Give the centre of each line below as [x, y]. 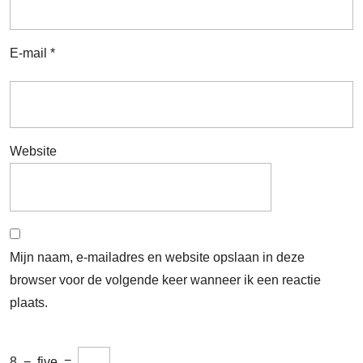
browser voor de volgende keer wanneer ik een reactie [165, 280]
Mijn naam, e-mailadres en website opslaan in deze [157, 257]
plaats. [29, 303]
